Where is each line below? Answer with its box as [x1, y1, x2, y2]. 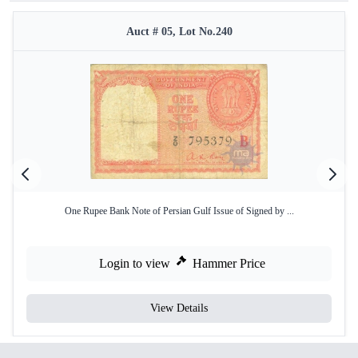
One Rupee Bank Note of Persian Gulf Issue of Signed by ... [64, 205, 294, 217]
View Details [150, 302, 208, 314]
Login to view [99, 257, 170, 270]
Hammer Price [193, 257, 265, 270]
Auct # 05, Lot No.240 [125, 26, 233, 38]
